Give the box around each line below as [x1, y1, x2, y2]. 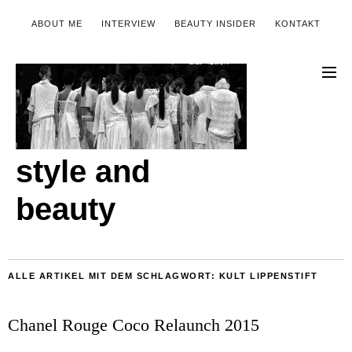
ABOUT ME [31, 19, 82, 28]
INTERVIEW [101, 19, 156, 28]
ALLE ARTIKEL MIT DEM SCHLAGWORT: [8, 270, 219, 280]
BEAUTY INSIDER [174, 19, 256, 28]
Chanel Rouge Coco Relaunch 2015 [8, 315, 259, 335]
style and [16, 153, 150, 189]
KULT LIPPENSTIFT [218, 270, 318, 280]
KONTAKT [275, 19, 321, 28]
